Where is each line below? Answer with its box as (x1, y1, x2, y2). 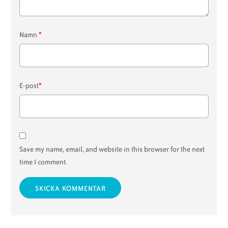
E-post (19, 81, 39, 90)
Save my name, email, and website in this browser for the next (19, 145, 205, 154)
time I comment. (19, 157, 68, 166)
